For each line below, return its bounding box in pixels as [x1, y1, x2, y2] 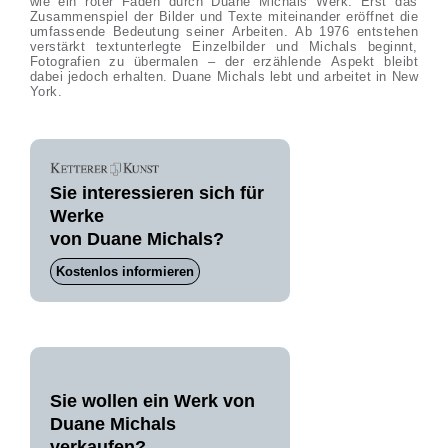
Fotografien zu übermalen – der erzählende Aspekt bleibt [29, 54, 419, 69]
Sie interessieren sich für [49, 183, 264, 203]
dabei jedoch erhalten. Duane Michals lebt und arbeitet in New [29, 69, 419, 84]
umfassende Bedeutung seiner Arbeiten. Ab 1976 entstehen [29, 24, 419, 39]
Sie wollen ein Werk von [49, 391, 255, 411]
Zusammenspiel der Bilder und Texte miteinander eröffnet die [29, 9, 419, 24]
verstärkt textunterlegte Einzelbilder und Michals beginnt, [29, 39, 418, 54]
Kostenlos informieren [55, 264, 194, 279]
